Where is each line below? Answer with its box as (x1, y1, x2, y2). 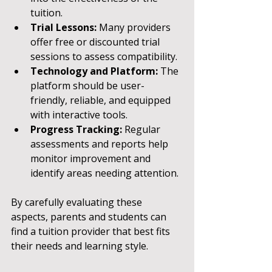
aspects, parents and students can (11, 209, 169, 223)
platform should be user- (30, 78, 144, 92)
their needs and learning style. (11, 239, 148, 253)
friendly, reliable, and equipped (30, 93, 173, 107)
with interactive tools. (30, 107, 127, 121)
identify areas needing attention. (30, 166, 178, 180)
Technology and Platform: (30, 64, 158, 78)
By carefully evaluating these (11, 195, 144, 209)
